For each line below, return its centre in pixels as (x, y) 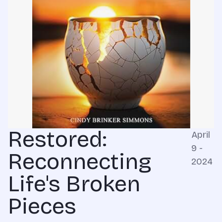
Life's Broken (74, 184)
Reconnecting (80, 161)
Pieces (42, 206)
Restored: (57, 139)
